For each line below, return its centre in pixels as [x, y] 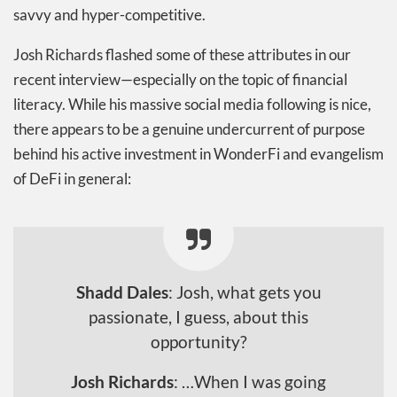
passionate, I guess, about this [198, 317]
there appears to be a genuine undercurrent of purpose [189, 128]
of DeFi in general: [72, 178]
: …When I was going [250, 381]
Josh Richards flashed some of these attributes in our [182, 54]
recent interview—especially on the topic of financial [180, 79]
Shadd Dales [122, 292]
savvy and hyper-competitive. [109, 14]
